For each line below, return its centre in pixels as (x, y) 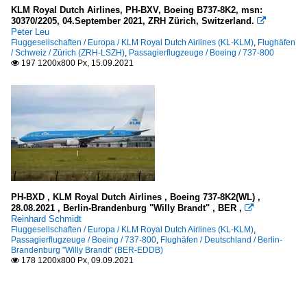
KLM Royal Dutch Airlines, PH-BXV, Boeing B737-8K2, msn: (137, 10)
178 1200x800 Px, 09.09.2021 (76, 260)
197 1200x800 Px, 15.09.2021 (76, 63)
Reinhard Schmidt (46, 219)
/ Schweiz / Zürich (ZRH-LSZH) (68, 52)
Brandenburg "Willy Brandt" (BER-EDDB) (87, 250)
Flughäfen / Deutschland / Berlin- (221, 240)
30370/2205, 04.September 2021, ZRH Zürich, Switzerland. (133, 21)
